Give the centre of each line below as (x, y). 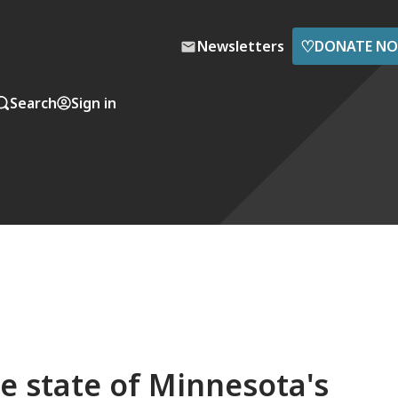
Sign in (94, 103)
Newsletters (241, 46)
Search (33, 103)
